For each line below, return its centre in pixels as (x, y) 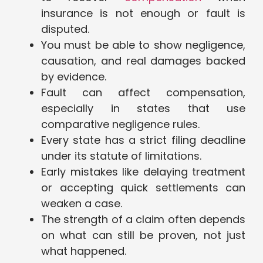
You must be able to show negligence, (143, 45)
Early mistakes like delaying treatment (143, 172)
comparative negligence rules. (120, 124)
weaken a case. (82, 204)
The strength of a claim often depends (143, 220)
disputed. (65, 29)
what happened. (84, 251)
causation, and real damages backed (143, 61)
